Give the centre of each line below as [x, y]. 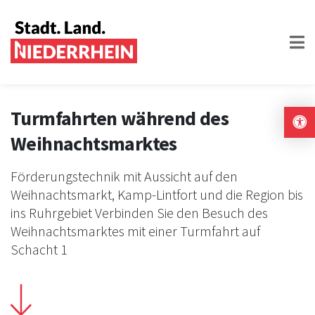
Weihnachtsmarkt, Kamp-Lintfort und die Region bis [157, 194]
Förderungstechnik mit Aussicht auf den [124, 176]
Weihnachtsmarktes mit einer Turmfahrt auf [135, 231]
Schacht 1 [39, 249]
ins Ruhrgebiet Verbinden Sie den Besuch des [139, 213]
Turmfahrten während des [120, 118]
